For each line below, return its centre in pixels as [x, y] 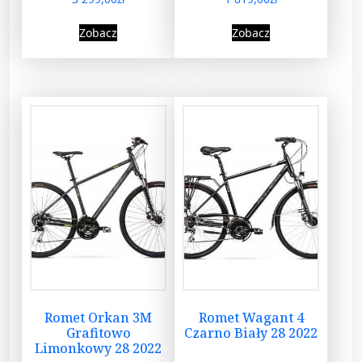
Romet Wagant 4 [251, 317]
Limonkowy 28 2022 [99, 348]
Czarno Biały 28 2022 [251, 333]
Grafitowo [98, 333]
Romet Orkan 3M [99, 317]
